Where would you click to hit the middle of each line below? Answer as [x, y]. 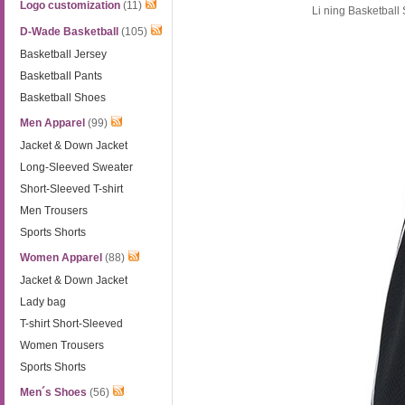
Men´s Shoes [54, 392]
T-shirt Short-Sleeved [72, 324]
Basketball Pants [61, 76]
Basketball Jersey [64, 54]
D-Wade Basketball [70, 32]
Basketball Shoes [63, 98]
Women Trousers [62, 345]
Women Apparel [61, 258]
